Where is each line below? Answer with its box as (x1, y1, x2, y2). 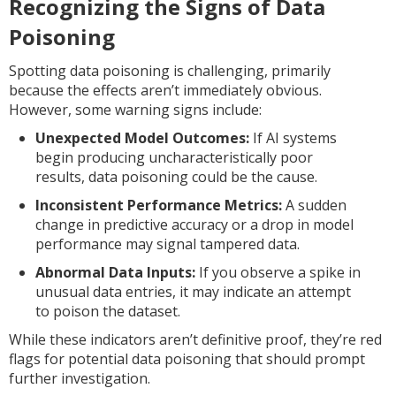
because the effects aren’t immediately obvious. (9, 80, 322, 100)
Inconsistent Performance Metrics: (35, 195, 282, 215)
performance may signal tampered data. (35, 234, 300, 254)
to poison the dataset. (35, 301, 180, 321)
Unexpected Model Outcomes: (35, 128, 249, 148)
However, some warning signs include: (9, 100, 262, 119)
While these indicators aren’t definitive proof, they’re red (9, 330, 382, 349)
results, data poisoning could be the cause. (35, 167, 317, 187)
